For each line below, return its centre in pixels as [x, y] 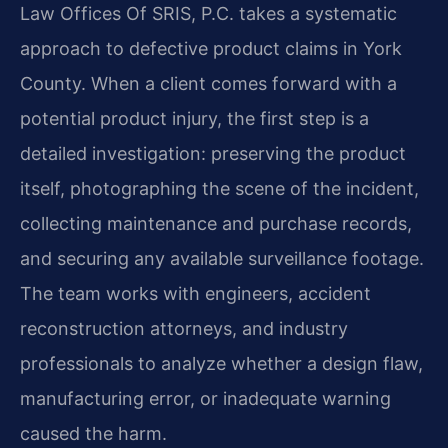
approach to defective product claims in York [211, 49]
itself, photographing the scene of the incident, [219, 189]
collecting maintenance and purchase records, [216, 224]
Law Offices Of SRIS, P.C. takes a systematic [208, 14]
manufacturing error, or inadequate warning [205, 399]
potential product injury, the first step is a [194, 119]
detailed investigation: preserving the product [213, 154]
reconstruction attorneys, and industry [184, 329]
